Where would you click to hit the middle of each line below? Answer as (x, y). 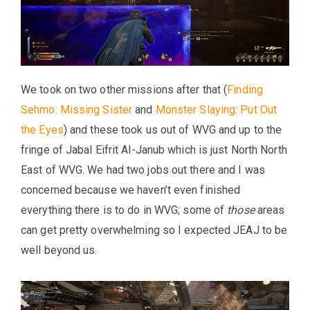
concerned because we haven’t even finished (131, 190)
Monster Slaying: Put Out (216, 109)
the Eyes (42, 129)
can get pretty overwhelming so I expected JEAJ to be (154, 230)
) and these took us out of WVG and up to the (173, 129)
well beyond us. (59, 250)
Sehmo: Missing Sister (77, 109)
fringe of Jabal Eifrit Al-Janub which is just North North (154, 149)
